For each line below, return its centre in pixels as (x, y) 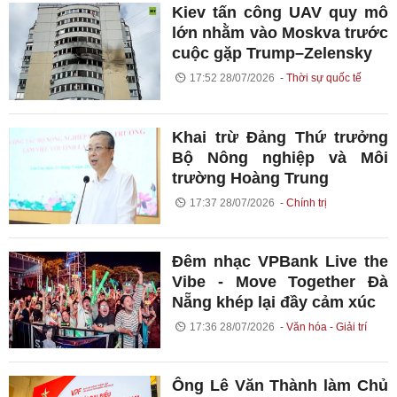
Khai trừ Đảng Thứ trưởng (280, 137)
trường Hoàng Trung (251, 178)
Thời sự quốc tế (323, 78)
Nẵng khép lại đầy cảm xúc (274, 303)
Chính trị (306, 202)
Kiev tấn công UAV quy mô (280, 13)
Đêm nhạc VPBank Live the (280, 262)
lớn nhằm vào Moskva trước (280, 33)
